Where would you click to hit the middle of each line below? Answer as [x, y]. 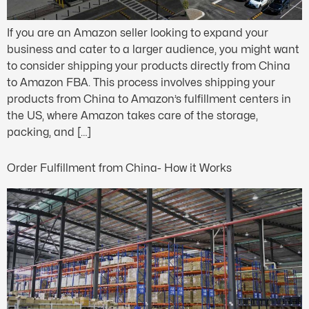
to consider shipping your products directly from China [149, 66]
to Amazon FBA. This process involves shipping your [141, 83]
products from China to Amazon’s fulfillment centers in [149, 99]
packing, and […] [49, 132]
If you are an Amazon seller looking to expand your [138, 33]
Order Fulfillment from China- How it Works [119, 168]
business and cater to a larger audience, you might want [153, 50]
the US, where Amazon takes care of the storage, [132, 116]
